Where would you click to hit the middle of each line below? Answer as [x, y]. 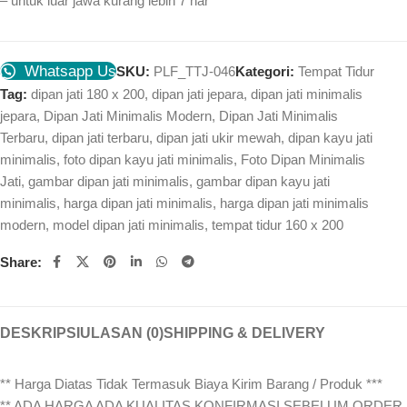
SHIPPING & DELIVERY [244, 333]
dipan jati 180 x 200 [88, 94]
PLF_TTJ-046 [195, 71]
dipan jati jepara [198, 94]
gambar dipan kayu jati [263, 182]
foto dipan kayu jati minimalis [149, 160]
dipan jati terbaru [100, 138]
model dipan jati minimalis [129, 225]
